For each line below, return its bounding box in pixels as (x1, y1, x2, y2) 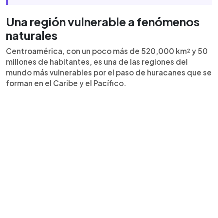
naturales (6, 28, 57, 42)
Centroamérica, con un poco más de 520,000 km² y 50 (6, 46, 208, 55)
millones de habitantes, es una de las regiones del (6, 57, 188, 66)
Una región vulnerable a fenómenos (6, 14, 200, 29)
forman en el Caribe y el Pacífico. (6, 78, 127, 88)
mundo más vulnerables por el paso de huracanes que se (6, 68, 212, 77)
